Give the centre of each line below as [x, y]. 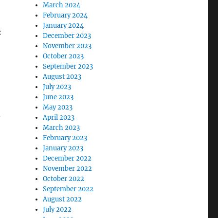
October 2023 [64, 56]
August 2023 [62, 77]
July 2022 [57, 210]
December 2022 [67, 159]
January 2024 [64, 26]
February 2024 [65, 16]
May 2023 [58, 108]
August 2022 [63, 200]
